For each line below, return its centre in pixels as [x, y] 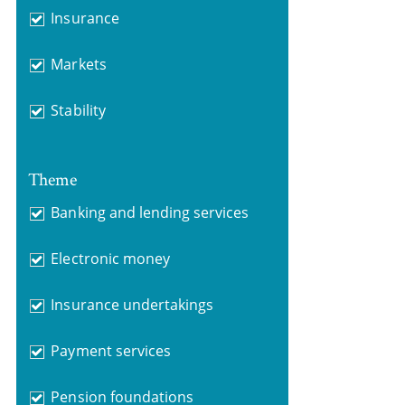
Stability [78, 110]
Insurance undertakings [132, 304]
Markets [79, 64]
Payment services [111, 350]
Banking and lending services [150, 212]
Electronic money [110, 258]
